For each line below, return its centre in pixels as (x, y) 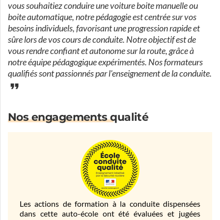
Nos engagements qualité (78, 117)
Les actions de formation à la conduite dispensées (110, 204)
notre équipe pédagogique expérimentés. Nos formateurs (105, 62)
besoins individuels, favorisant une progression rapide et (104, 28)
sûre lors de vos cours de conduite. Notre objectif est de (102, 40)
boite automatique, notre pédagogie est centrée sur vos (102, 17)
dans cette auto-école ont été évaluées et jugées (110, 214)
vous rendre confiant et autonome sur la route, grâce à (101, 51)
